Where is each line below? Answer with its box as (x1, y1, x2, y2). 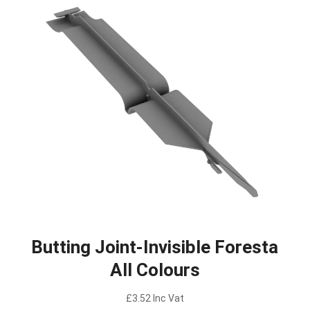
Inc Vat (152, 292, 184, 304)
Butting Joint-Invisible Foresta (31, 236, 279, 257)
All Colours (109, 259, 200, 280)
